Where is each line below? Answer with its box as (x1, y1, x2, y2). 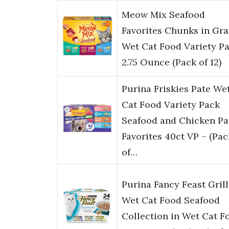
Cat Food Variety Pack (122, 99, 220, 111)
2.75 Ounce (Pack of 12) (122, 56, 221, 68)
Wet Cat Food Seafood (122, 194, 220, 207)
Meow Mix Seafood (122, 9, 205, 21)
